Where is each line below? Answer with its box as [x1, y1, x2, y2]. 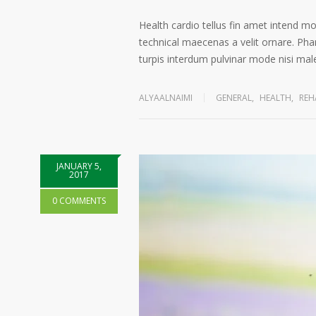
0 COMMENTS [52, 195, 106, 207]
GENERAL [216, 92, 252, 104]
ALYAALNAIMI [139, 92, 193, 104]
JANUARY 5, [56, 160, 102, 172]
